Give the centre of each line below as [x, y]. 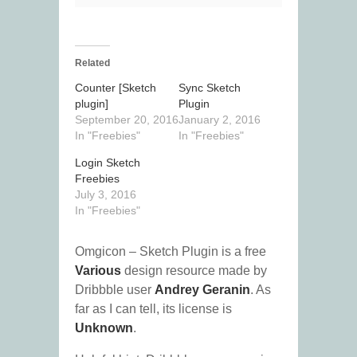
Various [98, 271]
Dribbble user [115, 290]
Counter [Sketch [116, 88]
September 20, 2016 [127, 120]
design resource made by [194, 271]
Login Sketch [108, 163]
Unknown [104, 328]
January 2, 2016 [220, 120]
